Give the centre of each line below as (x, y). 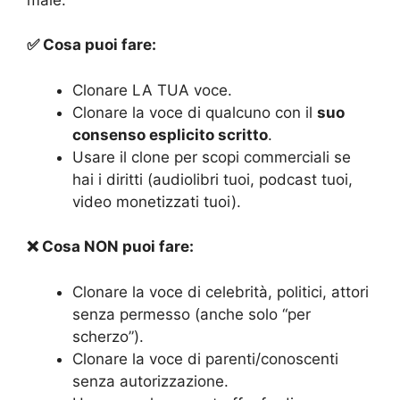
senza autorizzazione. (150, 381)
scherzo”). (108, 336)
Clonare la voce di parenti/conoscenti (205, 358)
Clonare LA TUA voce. (152, 90)
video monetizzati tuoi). (157, 201)
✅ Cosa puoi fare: (92, 45)
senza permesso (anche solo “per (192, 314)
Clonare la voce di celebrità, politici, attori (221, 292)
